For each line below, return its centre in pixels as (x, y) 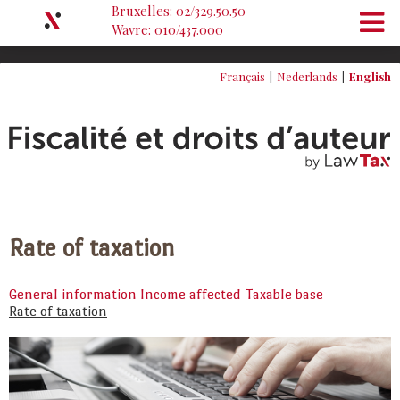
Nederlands (307, 76)
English (370, 76)
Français (242, 76)
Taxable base (284, 294)
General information (73, 294)
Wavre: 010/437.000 (167, 29)
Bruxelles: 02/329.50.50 (179, 11)
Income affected (191, 294)
